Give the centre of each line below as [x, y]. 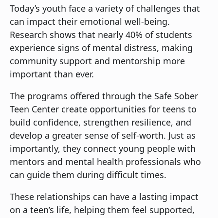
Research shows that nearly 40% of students [101, 34]
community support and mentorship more [97, 61]
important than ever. [52, 74]
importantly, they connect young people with [103, 148]
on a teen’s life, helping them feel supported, [102, 209]
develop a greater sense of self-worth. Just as [103, 135]
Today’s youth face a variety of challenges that [105, 8]
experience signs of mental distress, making [101, 47]
